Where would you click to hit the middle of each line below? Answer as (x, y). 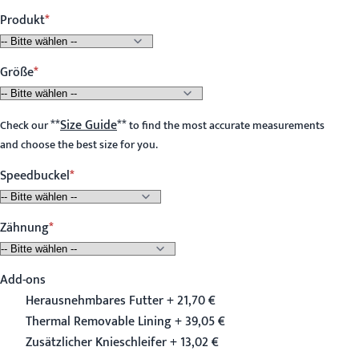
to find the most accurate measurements (226, 126)
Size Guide (89, 125)
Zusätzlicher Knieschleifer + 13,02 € (122, 343)
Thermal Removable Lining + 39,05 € (125, 322)
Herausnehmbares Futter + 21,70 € (121, 301)
